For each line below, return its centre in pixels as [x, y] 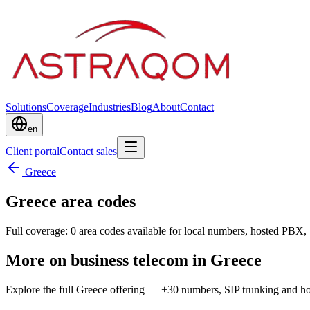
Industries [110, 107]
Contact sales [88, 151]
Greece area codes [71, 201]
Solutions [26, 107]
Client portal [33, 151]
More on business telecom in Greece [134, 260]
